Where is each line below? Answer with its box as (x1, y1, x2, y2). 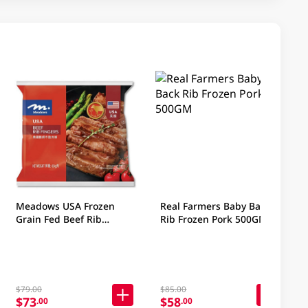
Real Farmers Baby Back (160, 199, 272, 212)
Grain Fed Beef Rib (15, 212, 102, 225)
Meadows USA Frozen (15, 199, 115, 212)
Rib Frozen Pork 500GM (160, 212, 268, 225)
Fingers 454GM (15, 225, 85, 239)
